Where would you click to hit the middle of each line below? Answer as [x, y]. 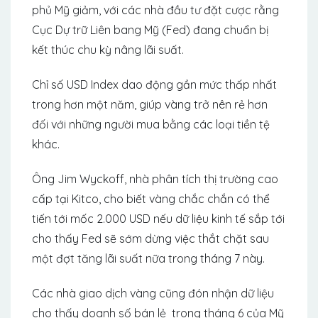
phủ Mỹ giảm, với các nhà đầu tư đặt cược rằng [155, 10]
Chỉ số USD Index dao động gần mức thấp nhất [154, 85]
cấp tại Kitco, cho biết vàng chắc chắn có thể [151, 199]
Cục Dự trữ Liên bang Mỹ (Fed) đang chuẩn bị [150, 30]
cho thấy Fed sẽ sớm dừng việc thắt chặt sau [150, 239]
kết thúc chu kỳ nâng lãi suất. [108, 50]
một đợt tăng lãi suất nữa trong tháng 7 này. [148, 259]
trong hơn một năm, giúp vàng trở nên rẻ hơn [150, 105]
